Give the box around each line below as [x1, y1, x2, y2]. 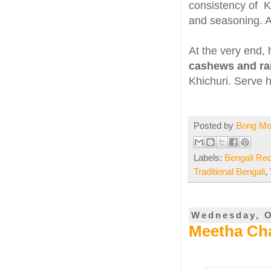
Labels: [194, 153, 224, 163]
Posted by [194, 121, 236, 131]
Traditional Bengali [194, 167, 265, 177]
